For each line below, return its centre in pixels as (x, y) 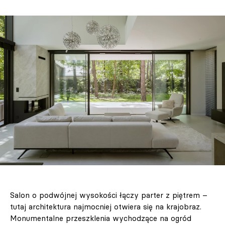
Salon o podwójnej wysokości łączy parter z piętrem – (109, 195)
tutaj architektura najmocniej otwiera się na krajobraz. (106, 207)
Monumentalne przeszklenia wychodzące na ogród (101, 218)
